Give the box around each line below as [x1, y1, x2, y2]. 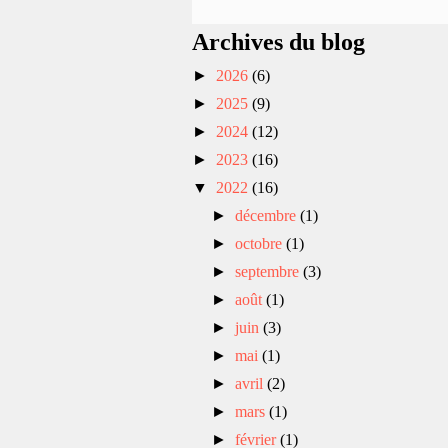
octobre [235, 234, 287, 252]
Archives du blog [192, 28, 365, 55]
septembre [235, 262, 304, 280]
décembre [235, 206, 301, 224]
